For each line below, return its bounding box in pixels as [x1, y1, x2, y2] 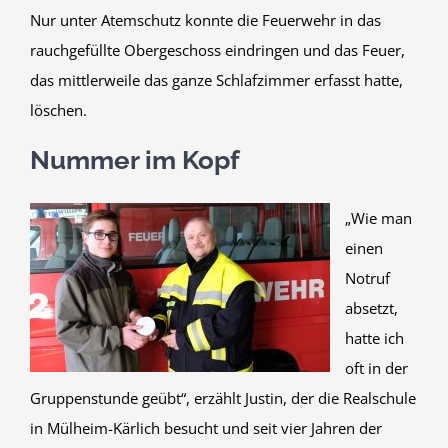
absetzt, [345, 297, 398, 318]
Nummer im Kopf [30, 144, 240, 175]
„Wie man [345, 207, 412, 228]
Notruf [345, 267, 390, 288]
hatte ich [345, 327, 404, 348]
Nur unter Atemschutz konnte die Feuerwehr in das [30, 9, 381, 30]
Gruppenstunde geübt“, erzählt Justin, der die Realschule [30, 387, 416, 408]
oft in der [345, 357, 408, 378]
